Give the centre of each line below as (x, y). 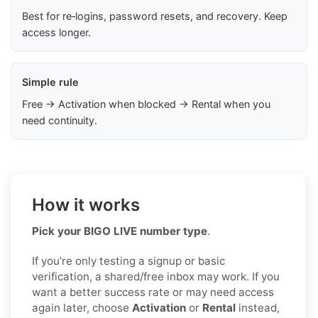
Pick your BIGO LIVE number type (120, 231)
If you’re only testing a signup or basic (128, 261)
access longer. (56, 32)
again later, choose (82, 307)
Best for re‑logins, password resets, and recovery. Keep (155, 16)
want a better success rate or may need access (153, 292)
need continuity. (60, 120)
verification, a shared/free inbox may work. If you (156, 276)
